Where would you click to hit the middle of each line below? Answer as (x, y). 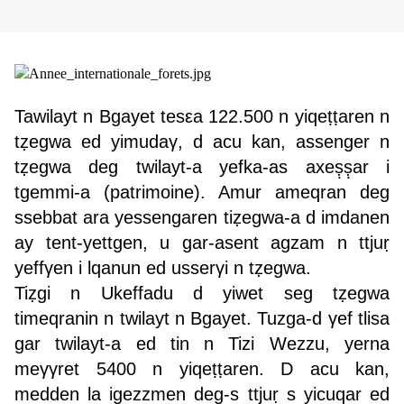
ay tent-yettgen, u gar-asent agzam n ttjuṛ (202, 243)
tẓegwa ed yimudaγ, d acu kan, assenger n (202, 142)
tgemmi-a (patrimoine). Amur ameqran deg (202, 193)
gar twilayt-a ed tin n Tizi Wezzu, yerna (202, 344)
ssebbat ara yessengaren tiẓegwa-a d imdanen (202, 218)
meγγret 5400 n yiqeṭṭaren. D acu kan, (202, 369)
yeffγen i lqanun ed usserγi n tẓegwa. (163, 268)
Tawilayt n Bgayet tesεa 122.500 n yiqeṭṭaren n (202, 117)
